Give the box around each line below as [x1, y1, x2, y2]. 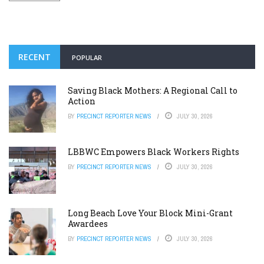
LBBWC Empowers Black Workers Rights [68, 146, 239, 158]
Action [68, 95, 95, 107]
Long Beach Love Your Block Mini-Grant [68, 207, 233, 219]
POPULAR [72, 53, 102, 62]
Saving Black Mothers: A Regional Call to [68, 85, 237, 97]
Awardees [68, 218, 108, 230]
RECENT [18, 51, 51, 63]
